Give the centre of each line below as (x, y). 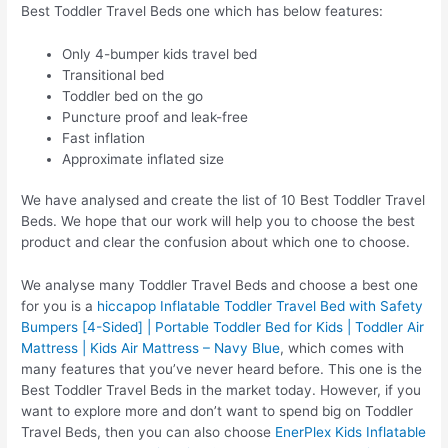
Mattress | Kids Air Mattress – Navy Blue (151, 347)
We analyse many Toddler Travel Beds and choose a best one (220, 284)
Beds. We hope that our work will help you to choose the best (218, 221)
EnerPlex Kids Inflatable (351, 431)
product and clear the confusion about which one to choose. (216, 242)
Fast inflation (104, 137)
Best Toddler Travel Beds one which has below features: (202, 10)
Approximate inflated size (143, 158)
